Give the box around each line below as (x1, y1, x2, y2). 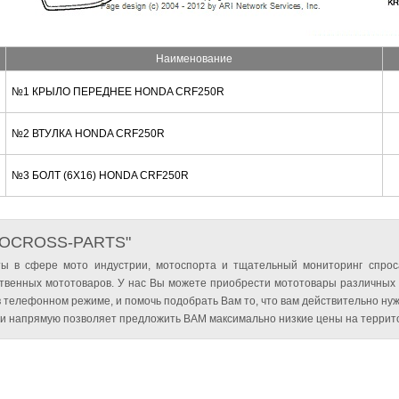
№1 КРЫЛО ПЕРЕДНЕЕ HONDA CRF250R (11, 85, 224, 98)
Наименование (155, 53, 232, 65)
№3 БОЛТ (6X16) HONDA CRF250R (11, 169, 189, 182)
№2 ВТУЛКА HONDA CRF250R (11, 127, 165, 140)
